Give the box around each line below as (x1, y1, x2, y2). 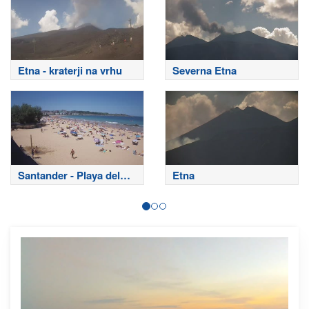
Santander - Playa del (18, 168, 120, 183)
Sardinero (18, 182, 66, 198)
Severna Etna (172, 62, 237, 78)
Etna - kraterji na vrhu (18, 62, 122, 78)
